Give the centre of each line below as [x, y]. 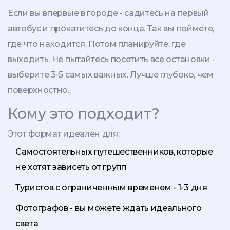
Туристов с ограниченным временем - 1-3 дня [111, 188]
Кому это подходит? [84, 114]
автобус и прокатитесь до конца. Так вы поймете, [111, 29]
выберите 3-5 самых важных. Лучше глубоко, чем [111, 75]
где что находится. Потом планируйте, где [97, 44]
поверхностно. [39, 90]
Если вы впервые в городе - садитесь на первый [109, 13]
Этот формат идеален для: [64, 134]
